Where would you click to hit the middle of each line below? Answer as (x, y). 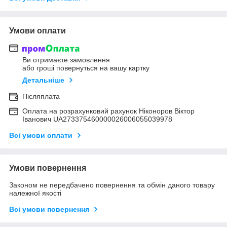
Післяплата (41, 97)
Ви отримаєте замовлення (66, 60)
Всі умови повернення (49, 210)
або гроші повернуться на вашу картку (86, 68)
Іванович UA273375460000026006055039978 (97, 119)
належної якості (35, 193)
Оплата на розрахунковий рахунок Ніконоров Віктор (108, 111)
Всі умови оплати (41, 136)
